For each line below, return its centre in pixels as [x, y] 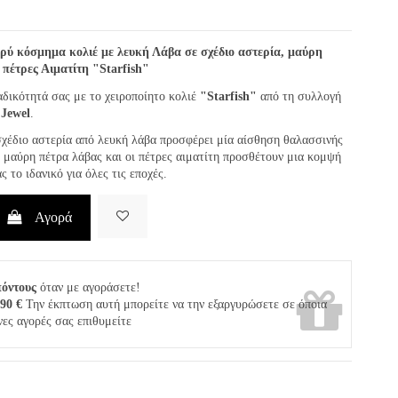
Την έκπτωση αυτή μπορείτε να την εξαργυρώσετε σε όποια [174, 305]
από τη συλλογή [298, 96]
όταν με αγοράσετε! [88, 288]
